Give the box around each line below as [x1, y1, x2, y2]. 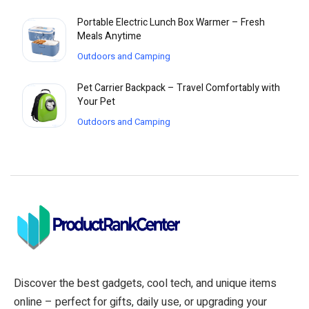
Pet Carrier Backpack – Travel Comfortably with [77, 81, 280, 96]
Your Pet [77, 94, 115, 110]
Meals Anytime [77, 29, 141, 44]
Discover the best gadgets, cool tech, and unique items [14, 275, 277, 292]
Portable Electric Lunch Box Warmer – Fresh [77, 15, 265, 30]
